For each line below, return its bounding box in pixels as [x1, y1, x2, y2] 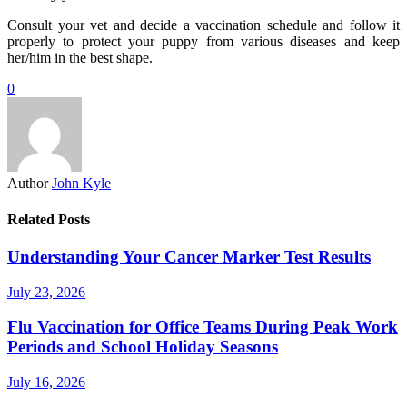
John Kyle [52, 175, 111, 192]
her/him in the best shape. [7, 50, 153, 66]
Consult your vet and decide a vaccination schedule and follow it [7, 17, 400, 34]
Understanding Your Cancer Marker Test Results [7, 246, 371, 266]
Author [7, 175, 48, 192]
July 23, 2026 [7, 283, 85, 300]
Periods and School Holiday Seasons [7, 337, 278, 357]
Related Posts [7, 211, 90, 227]
